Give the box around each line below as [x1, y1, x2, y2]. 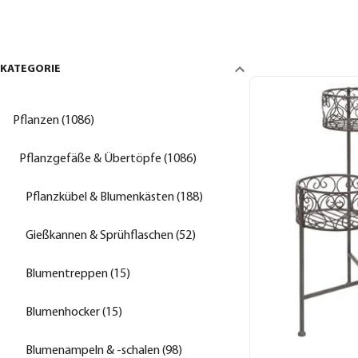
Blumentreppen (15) [26, 267, 130, 280]
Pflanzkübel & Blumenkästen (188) [26, 190, 203, 204]
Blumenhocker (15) [26, 305, 122, 319]
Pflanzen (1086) [13, 113, 94, 127]
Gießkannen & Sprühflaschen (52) [26, 229, 196, 242]
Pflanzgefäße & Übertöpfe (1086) [19, 152, 197, 165]
